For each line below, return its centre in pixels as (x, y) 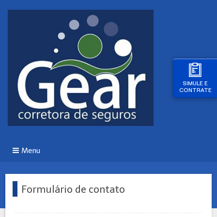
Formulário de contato (73, 189)
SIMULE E (195, 83)
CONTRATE (195, 90)
